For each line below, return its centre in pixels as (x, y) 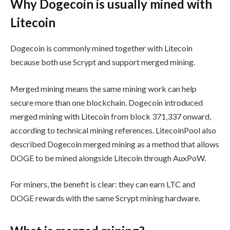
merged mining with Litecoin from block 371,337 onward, (111, 116)
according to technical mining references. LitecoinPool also (113, 130)
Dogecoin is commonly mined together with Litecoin (101, 48)
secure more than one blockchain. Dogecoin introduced (107, 102)
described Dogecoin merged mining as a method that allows (115, 144)
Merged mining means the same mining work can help (103, 88)
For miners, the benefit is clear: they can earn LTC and (103, 184)
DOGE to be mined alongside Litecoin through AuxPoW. (108, 158)
